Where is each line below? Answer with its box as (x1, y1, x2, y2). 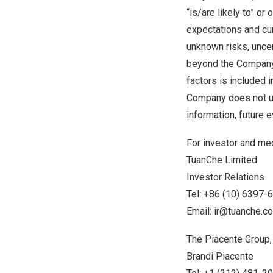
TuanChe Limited (186, 154, 257, 166)
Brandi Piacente (186, 250, 253, 262)
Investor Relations (186, 171, 264, 183)
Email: (186, 205, 214, 217)
